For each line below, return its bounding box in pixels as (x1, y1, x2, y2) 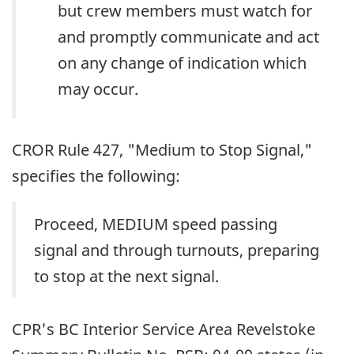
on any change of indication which (58, 51, 307, 73)
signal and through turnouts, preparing (34, 239, 319, 261)
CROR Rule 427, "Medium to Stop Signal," (12, 139, 312, 160)
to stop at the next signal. (34, 265, 219, 287)
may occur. (58, 77, 138, 100)
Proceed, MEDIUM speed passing (34, 213, 277, 235)
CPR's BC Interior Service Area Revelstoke (12, 318, 315, 340)
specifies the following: (12, 165, 180, 186)
